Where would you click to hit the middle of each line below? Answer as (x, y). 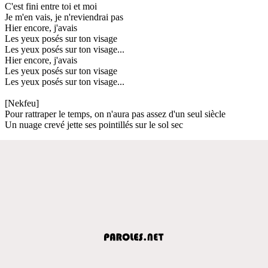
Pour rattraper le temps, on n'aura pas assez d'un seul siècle (115, 114)
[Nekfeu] (22, 103)
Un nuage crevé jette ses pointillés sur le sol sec (94, 124)
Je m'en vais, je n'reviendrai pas (64, 17)
